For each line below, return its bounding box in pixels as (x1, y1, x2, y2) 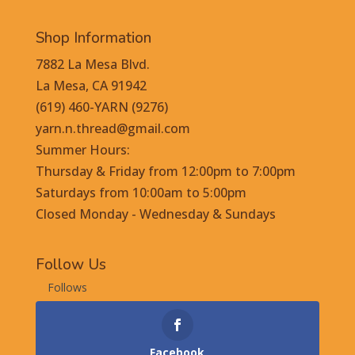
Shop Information (35, 28, 151, 48)
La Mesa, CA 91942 (35, 77, 147, 94)
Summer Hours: (35, 141, 130, 158)
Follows (47, 280, 87, 296)
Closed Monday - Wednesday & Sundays (35, 205, 276, 223)
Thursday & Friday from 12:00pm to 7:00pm (35, 162, 296, 180)
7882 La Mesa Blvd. (35, 55, 150, 73)
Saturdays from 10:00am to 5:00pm (35, 184, 246, 201)
